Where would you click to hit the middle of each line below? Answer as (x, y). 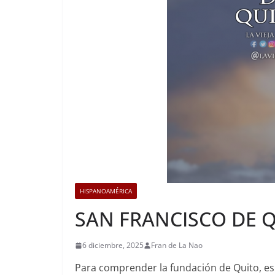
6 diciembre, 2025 (113, 245)
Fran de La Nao (177, 245)
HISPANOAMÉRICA (106, 191)
